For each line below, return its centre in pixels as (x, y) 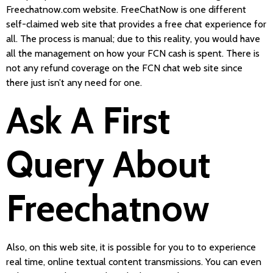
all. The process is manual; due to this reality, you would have (133, 38)
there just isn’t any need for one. (74, 82)
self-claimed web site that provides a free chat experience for (136, 24)
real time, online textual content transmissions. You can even (134, 261)
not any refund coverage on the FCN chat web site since (124, 68)
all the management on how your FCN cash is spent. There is (133, 53)
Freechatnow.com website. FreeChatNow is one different (126, 9)
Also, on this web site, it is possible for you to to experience (131, 247)
